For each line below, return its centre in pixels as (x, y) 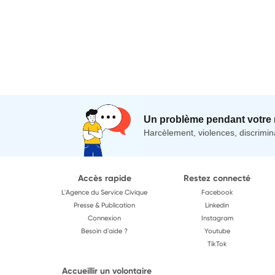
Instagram (217, 218)
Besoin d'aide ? (104, 230)
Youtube (217, 230)
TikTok (217, 243)
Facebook (217, 192)
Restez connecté (217, 178)
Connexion (104, 218)
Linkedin (217, 205)
